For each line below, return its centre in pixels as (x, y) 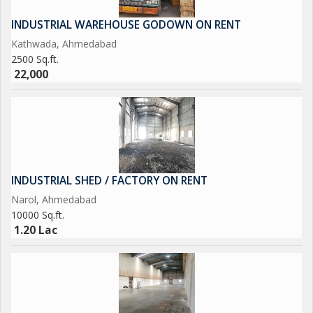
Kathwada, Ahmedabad (64, 44)
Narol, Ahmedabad (54, 199)
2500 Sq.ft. (35, 59)
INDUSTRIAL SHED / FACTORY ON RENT (109, 181)
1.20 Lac (36, 230)
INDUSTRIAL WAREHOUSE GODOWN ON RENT (126, 25)
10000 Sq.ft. (38, 215)
